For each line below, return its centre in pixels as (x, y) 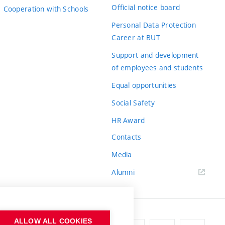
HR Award (128, 121)
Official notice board (146, 8)
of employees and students (157, 68)
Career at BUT (136, 38)
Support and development (155, 55)
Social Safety (133, 103)
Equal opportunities (144, 85)
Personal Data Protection (154, 25)
